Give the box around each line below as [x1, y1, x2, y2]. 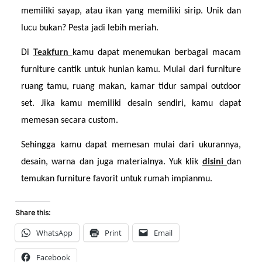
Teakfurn [33, 48, 73, 58]
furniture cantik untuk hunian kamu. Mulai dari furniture [21, 65, 241, 75]
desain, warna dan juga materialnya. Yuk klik [21, 157, 202, 167]
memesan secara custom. [21, 116, 119, 126]
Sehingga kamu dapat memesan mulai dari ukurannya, [21, 140, 241, 150]
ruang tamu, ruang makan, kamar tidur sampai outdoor [21, 82, 241, 92]
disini [202, 157, 227, 167]
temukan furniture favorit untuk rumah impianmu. [21, 174, 213, 184]
